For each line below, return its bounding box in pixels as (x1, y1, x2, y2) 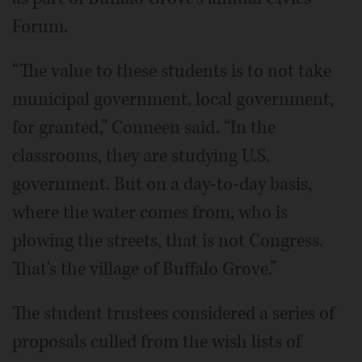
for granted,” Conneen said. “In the (12, 116, 276, 140)
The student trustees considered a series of (12, 301, 335, 326)
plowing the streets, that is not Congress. (12, 229, 323, 253)
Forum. (12, 15, 68, 39)
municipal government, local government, (12, 87, 334, 112)
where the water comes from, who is (12, 200, 288, 225)
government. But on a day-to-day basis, (12, 172, 312, 196)
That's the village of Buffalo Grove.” (12, 257, 276, 281)
